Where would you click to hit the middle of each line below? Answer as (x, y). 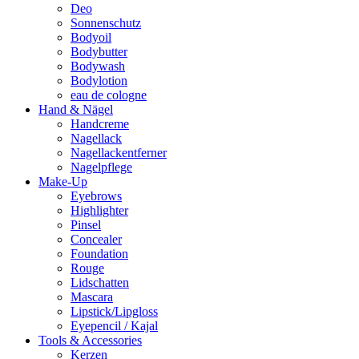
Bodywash (98, 66)
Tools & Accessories (90, 340)
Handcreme (100, 124)
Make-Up (63, 182)
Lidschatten (100, 282)
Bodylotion (99, 81)
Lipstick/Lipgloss (114, 311)
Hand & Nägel (76, 109)
